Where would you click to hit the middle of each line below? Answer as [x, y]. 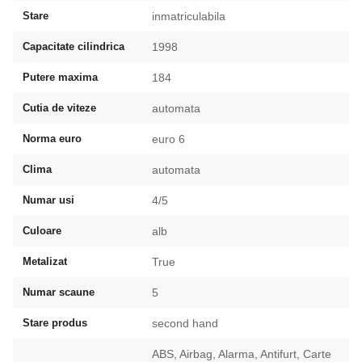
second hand [185, 323]
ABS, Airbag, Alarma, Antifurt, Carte [242, 354]
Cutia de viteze [59, 108]
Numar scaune [59, 292]
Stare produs [55, 323]
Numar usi [48, 200]
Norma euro [52, 139]
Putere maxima [60, 77]
